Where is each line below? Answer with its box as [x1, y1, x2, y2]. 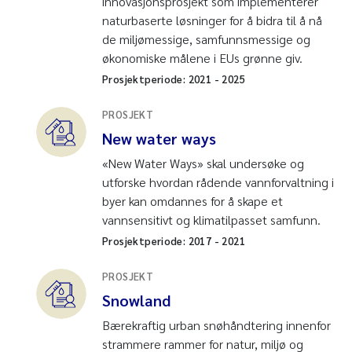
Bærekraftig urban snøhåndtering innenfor [102, 316, 331, 333]
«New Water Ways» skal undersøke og [102, 154, 304, 171]
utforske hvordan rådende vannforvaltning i [102, 173, 334, 190]
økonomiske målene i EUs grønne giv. [102, 49, 302, 66]
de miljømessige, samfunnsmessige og [102, 30, 310, 47]
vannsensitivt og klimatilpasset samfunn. [102, 211, 321, 228]
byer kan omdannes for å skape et [102, 192, 283, 209]
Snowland [102, 289, 170, 310]
